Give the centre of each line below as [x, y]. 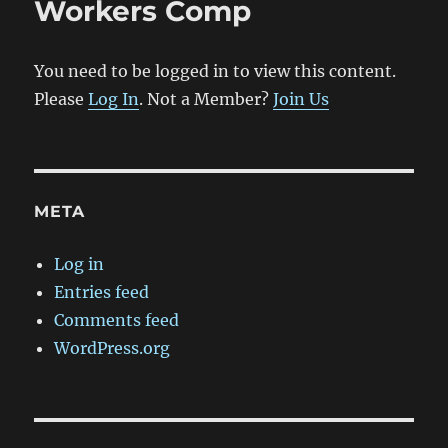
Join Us [301, 99]
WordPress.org [112, 348]
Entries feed [102, 292]
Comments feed [117, 320]
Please [61, 99]
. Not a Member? [206, 99]
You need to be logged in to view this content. [215, 71]
